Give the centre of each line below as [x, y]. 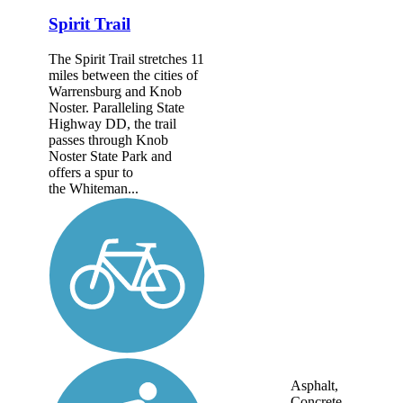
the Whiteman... [94, 188]
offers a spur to [91, 172]
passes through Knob [108, 139]
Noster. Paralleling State [116, 107]
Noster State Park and [110, 156]
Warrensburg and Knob [115, 91]
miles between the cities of [123, 75]
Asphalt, [314, 386]
